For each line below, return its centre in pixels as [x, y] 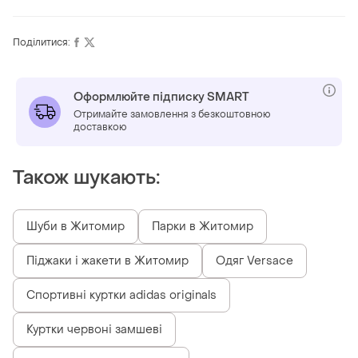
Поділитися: [42, 42]
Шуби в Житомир [76, 226]
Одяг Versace [255, 261]
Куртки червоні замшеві [94, 329]
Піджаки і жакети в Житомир [107, 261]
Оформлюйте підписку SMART [161, 97]
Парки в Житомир [203, 226]
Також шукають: [86, 177]
